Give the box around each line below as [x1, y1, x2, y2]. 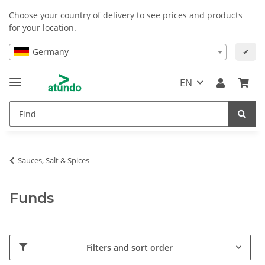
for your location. [9, 22, 76, 33]
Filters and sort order [86, 241, 173, 253]
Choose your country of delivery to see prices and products [9, 9, 243, 21]
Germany [33, 46, 69, 57]
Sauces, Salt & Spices [18, 154, 89, 166]
